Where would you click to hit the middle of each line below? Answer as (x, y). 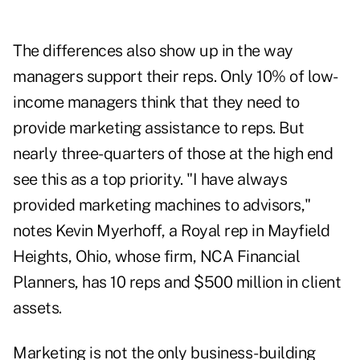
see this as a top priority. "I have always (150, 180)
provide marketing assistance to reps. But (159, 128)
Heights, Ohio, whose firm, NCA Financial (156, 257)
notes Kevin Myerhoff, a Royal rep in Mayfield (172, 231)
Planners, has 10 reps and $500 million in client (177, 282)
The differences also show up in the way (153, 51)
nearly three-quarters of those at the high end (173, 154)
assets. (37, 308)
